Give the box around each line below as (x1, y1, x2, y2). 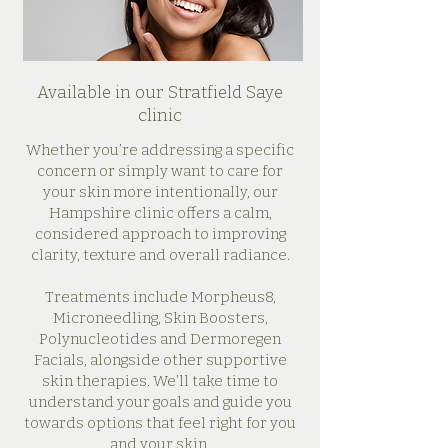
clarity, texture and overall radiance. (30, 246, 290, 264)
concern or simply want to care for (37, 162, 283, 180)
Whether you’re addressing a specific (26, 141, 294, 159)
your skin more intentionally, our (42, 183, 278, 201)
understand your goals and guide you (28, 393, 292, 411)
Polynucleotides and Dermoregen (39, 330, 281, 348)
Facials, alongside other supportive (33, 351, 287, 369)
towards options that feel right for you (24, 414, 296, 432)
